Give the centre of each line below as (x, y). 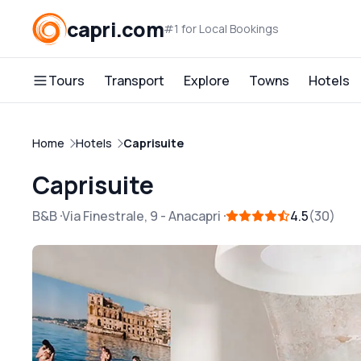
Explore (207, 81)
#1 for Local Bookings (221, 29)
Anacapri (195, 216)
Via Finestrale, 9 (110, 216)
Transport (134, 81)
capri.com (115, 29)
